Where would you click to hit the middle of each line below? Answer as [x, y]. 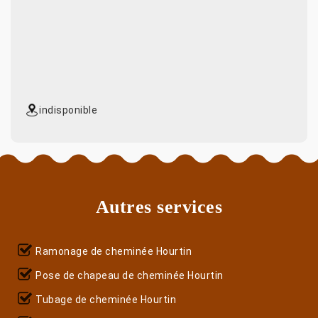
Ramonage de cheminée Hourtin [114, 251]
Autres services [159, 207]
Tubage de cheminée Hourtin [106, 299]
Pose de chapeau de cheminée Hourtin [130, 275]
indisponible [68, 110]
